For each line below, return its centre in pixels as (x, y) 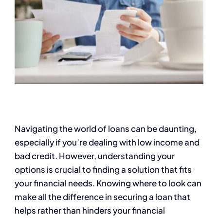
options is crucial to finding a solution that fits (103, 169)
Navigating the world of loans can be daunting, (106, 128)
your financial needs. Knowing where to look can (108, 183)
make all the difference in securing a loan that (102, 196)
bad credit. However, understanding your (95, 155)
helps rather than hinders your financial (90, 210)
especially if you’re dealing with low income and (107, 142)
